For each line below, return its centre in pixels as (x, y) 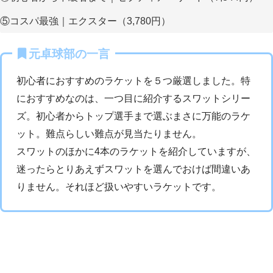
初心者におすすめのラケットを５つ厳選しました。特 (133, 80)
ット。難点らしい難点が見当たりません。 (109, 133)
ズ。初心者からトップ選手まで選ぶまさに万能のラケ (133, 116)
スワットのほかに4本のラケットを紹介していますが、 (136, 151)
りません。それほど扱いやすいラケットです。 (119, 186)
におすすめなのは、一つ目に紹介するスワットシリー (133, 98)
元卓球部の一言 (69, 54)
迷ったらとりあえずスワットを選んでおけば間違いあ (133, 169)
